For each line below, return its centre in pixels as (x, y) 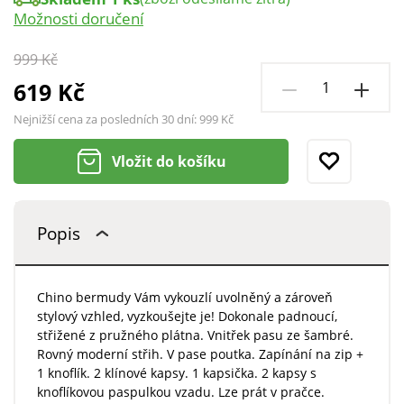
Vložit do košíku (170, 162)
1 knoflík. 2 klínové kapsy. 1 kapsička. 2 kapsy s (176, 373)
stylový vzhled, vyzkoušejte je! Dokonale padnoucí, (187, 317)
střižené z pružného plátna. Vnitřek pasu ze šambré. (195, 335)
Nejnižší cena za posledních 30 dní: (106, 119)
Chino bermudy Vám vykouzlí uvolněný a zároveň (184, 298)
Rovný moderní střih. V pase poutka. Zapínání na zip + (200, 354)
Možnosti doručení (78, 19)
